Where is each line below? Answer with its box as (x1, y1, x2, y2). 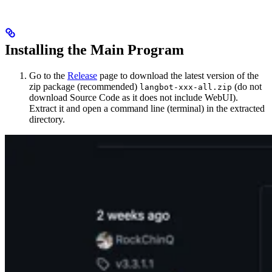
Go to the (29, 70, 67, 81)
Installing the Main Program (5, 42, 184, 58)
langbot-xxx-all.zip (140, 82, 232, 92)
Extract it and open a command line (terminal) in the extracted (29, 103, 265, 114)
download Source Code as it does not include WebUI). (29, 92, 238, 103)
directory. (29, 114, 65, 124)
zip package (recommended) (29, 81, 140, 92)
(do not (232, 81, 262, 92)
